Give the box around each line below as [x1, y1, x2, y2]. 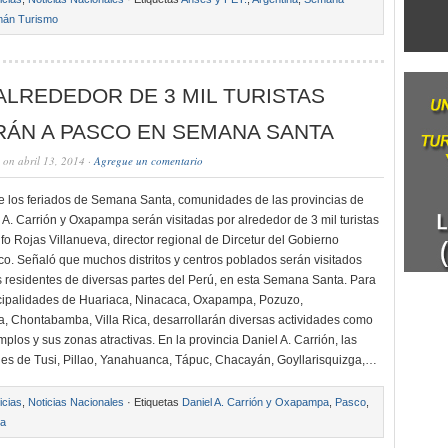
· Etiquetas [124, 396, 182, 408]
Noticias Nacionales [28, 396, 124, 408]
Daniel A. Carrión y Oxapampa [182, 396, 329, 408]
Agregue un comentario [94, 153, 203, 168]
